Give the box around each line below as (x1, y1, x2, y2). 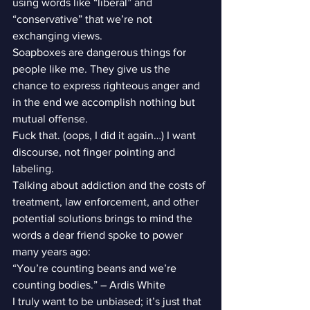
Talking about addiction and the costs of (12, 179, 208, 191)
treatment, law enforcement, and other (12, 196, 201, 208)
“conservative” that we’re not (12, 13, 155, 25)
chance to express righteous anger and (12, 80, 203, 91)
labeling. (12, 163, 54, 174)
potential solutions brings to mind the (12, 212, 195, 224)
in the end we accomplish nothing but (12, 96, 198, 108)
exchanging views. (12, 30, 102, 42)
